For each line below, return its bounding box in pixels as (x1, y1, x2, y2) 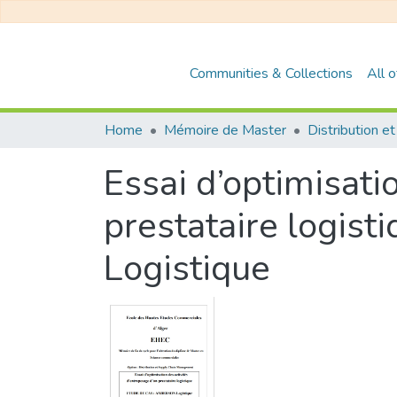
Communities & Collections (190, 63, 354, 83)
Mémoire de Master (164, 121, 286, 140)
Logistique (104, 245, 270, 292)
